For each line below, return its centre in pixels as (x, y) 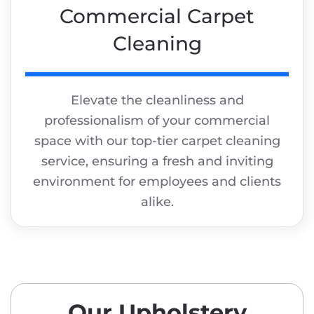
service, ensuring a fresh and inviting (157, 162)
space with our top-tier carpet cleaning (157, 141)
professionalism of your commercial (157, 121)
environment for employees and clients (157, 182)
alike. (157, 202)
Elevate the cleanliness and (157, 101)
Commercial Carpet (157, 16)
